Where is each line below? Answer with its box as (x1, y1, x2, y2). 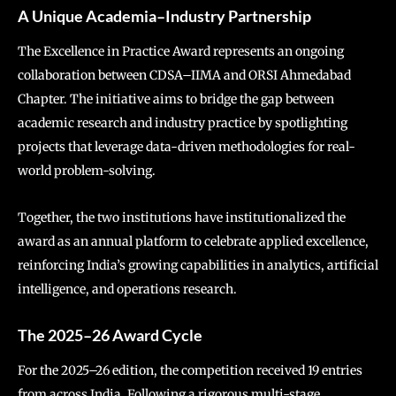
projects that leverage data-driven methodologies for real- (18, 138, 355, 155)
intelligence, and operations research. (18, 280, 237, 297)
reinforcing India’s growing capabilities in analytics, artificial (18, 256, 378, 273)
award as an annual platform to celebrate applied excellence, (18, 232, 369, 249)
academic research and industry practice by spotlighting (18, 114, 347, 131)
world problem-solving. (18, 162, 156, 179)
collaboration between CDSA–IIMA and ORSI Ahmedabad (18, 66, 351, 83)
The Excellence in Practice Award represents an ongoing (18, 42, 344, 59)
